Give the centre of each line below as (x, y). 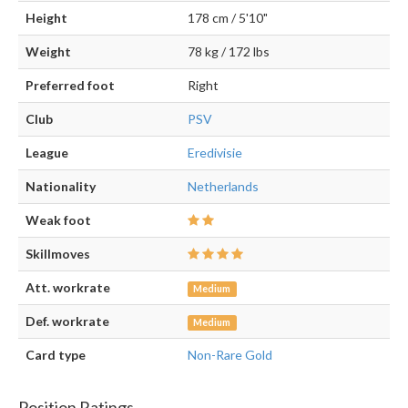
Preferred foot (70, 86)
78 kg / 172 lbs (229, 52)
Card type (56, 355)
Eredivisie (215, 153)
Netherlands (223, 187)
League (47, 153)
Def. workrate (67, 321)
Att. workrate (68, 288)
